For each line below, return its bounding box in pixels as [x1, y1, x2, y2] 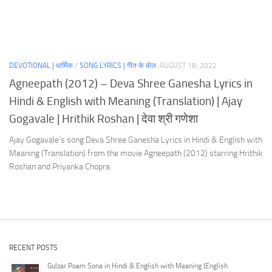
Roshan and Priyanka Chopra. [9, 161, 112, 172]
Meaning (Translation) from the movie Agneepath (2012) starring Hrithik [9, 148, 263, 158]
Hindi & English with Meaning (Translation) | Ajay [9, 93, 242, 108]
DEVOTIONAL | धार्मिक [9, 61, 73, 70]
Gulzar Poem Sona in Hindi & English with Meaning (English [47, 261, 228, 270]
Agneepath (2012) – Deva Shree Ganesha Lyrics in [9, 76, 253, 90]
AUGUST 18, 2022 [160, 61, 217, 70]
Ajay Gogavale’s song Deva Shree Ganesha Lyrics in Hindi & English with [9, 134, 262, 145]
